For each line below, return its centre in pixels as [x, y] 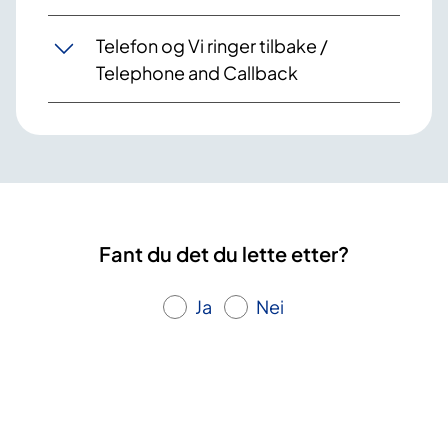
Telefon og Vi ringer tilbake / [212, 46]
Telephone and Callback [197, 73]
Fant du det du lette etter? [224, 254]
